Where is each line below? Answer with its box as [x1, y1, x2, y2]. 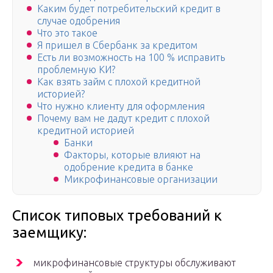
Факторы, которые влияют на [64, 149, 200, 161]
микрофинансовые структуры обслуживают [34, 257, 236, 269]
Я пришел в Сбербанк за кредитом [37, 40, 197, 51]
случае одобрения [37, 15, 120, 27]
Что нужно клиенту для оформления [37, 101, 205, 112]
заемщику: [12, 224, 87, 241]
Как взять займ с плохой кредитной [37, 76, 200, 88]
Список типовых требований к [12, 207, 222, 224]
